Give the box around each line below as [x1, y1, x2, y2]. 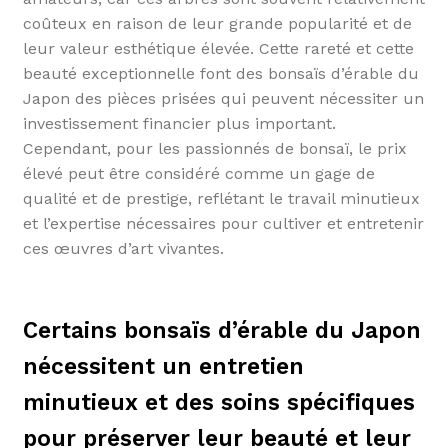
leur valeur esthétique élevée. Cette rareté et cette [22, 38, 414, 58]
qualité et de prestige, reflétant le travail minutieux [22, 188, 420, 208]
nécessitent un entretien [22, 352, 304, 380]
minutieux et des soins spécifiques [22, 388, 415, 416]
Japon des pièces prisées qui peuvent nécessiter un [22, 88, 424, 108]
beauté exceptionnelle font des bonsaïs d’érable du [22, 63, 419, 83]
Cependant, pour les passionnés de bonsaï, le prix [22, 138, 407, 158]
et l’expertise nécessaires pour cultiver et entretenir [22, 213, 424, 233]
